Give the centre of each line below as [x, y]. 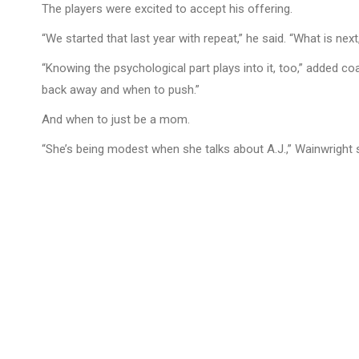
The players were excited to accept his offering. [167, 9]
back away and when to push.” [121, 90]
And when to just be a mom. [116, 119]
